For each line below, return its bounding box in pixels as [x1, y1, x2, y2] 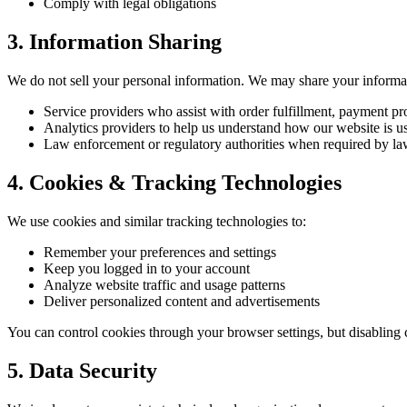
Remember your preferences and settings [44, 244, 276, 261]
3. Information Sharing [7, 30, 222, 55]
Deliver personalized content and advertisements [44, 293, 320, 310]
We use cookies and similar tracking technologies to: [7, 213, 306, 230]
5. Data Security [7, 358, 157, 382]
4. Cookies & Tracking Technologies [7, 171, 342, 195]
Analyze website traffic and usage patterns [44, 277, 285, 293]
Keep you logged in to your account [44, 261, 250, 277]
